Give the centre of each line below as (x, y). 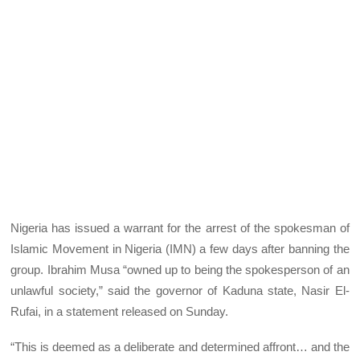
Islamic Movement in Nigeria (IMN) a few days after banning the (180, 248)
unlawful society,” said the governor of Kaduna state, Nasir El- (180, 290)
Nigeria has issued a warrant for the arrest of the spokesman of (180, 227)
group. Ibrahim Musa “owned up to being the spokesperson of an (180, 269)
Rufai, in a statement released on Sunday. (120, 311)
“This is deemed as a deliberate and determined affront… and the (180, 346)
